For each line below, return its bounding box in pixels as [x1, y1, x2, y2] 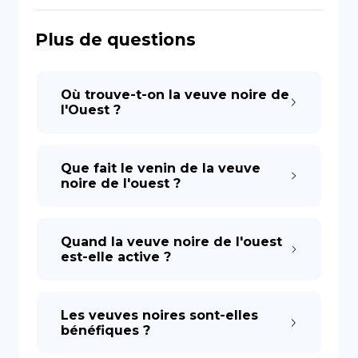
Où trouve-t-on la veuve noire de [61, 87, 289, 102]
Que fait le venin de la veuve [61, 161, 261, 176]
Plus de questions [35, 30, 196, 50]
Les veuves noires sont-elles [61, 308, 258, 323]
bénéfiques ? [61, 323, 150, 338]
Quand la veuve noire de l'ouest [61, 234, 282, 249]
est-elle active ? [61, 249, 171, 265]
